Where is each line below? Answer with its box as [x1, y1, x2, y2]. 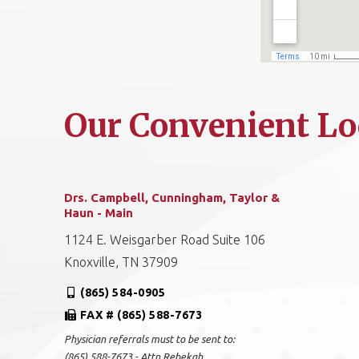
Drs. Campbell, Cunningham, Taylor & [64, 191, 280, 204]
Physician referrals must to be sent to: [64, 333, 236, 345]
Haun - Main [64, 206, 134, 220]
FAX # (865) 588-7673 [80, 309, 203, 321]
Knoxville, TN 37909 [64, 255, 179, 269]
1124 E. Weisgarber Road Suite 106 [64, 232, 266, 247]
